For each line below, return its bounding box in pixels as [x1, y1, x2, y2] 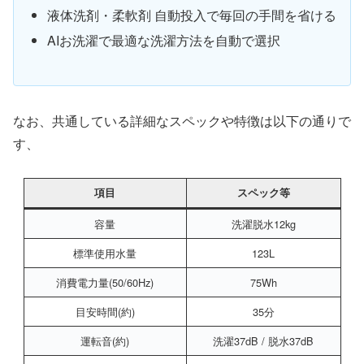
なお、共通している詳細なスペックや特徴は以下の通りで [13, 110, 351, 130]
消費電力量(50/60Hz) [56, 275, 154, 291]
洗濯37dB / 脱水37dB [213, 333, 314, 349]
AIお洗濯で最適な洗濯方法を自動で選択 [47, 30, 281, 50]
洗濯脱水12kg [231, 216, 296, 232]
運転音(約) [80, 333, 129, 349]
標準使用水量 [73, 245, 136, 262]
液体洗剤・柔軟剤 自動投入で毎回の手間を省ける [47, 5, 337, 24]
